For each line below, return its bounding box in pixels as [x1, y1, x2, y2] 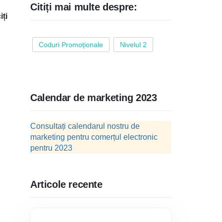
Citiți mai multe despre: [30, 1, 137, 12]
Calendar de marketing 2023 [30, 92, 157, 103]
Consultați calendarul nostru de [30, 122, 140, 130]
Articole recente [30, 179, 103, 190]
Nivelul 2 [120, 41, 147, 49]
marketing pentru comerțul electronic [30, 133, 158, 141]
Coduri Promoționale [39, 41, 103, 49]
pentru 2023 [30, 144, 72, 152]
